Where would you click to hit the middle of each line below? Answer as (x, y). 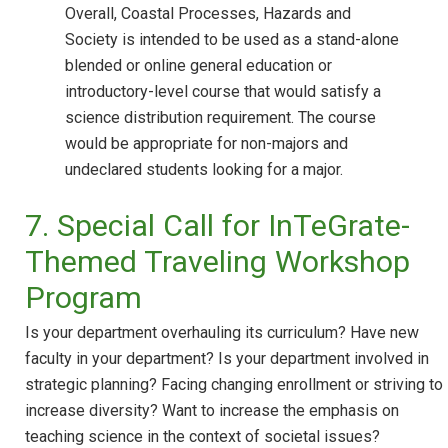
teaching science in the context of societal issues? (202, 436)
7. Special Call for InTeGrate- (217, 225)
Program (83, 297)
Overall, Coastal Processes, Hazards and (208, 13)
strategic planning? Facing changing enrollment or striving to (234, 384)
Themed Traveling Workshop (217, 261)
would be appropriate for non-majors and (206, 143)
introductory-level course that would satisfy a (223, 91)
